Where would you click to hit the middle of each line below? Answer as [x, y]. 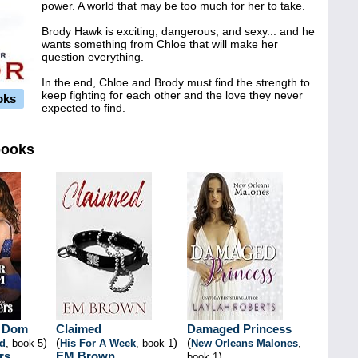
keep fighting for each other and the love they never [172, 95]
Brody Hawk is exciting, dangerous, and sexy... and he [178, 31]
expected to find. [84, 108]
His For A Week [98, 343]
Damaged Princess [239, 329]
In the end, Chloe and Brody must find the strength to [176, 82]
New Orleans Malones [245, 343]
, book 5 [24, 343]
